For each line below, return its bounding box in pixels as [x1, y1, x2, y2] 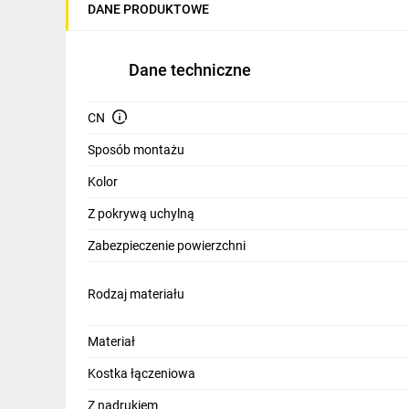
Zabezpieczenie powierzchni [88, 238, 246, 253]
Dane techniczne [129, 60, 251, 79]
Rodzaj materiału [88, 286, 184, 301]
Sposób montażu [88, 142, 184, 157]
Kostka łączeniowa [88, 366, 195, 381]
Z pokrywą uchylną [88, 206, 194, 221]
